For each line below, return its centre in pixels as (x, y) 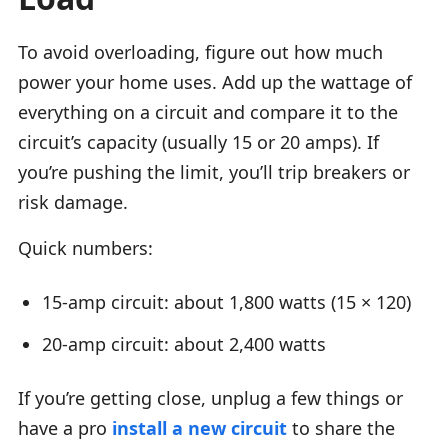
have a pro (65, 427)
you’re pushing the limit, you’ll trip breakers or (214, 171)
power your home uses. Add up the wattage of (215, 81)
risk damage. (73, 201)
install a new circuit (199, 427)
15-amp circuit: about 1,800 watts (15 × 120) (226, 301)
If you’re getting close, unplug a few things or (210, 397)
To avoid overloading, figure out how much (200, 51)
